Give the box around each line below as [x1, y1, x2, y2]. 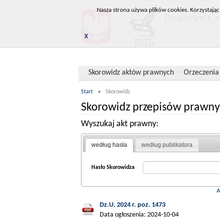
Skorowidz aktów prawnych [88, 69, 174, 77]
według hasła [91, 141, 128, 149]
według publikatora [141, 141, 193, 149]
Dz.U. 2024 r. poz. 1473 [100, 201, 165, 209]
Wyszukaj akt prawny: [81, 119, 159, 129]
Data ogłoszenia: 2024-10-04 [100, 211, 179, 219]
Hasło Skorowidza [91, 164, 135, 170]
